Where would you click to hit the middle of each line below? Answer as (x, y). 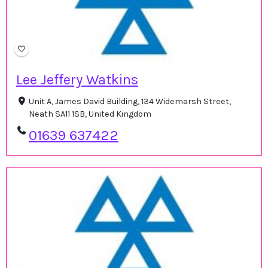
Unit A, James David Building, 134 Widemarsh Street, (130, 101)
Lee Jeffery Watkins (77, 79)
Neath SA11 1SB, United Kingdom (90, 114)
